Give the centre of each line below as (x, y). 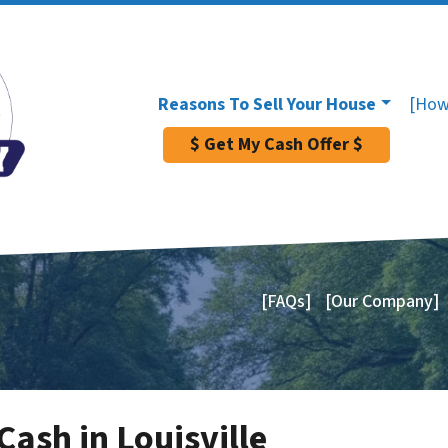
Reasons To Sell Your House (267, 104)
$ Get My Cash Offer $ (276, 144)
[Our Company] (382, 301)
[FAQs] (285, 301)
